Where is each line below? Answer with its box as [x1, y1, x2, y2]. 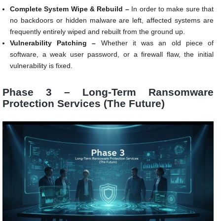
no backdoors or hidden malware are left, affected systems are [10, 16, 214, 24]
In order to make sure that [131, 4, 214, 13]
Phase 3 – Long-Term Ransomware [2, 86, 214, 98]
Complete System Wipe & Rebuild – [10, 4, 132, 13]
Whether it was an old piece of [96, 38, 214, 47]
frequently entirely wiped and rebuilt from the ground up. [10, 27, 185, 36]
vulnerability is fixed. [10, 61, 73, 70]
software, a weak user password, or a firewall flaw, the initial [10, 50, 214, 58]
